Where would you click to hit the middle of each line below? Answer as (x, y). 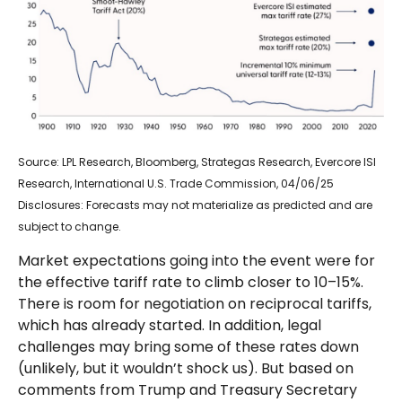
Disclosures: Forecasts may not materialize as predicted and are (195, 205)
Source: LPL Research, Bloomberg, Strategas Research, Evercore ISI (197, 162)
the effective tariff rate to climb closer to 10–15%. (191, 283)
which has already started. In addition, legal (170, 326)
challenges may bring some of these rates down (188, 347)
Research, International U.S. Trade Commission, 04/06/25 (176, 184)
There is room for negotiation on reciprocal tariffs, (195, 304)
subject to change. (70, 227)
